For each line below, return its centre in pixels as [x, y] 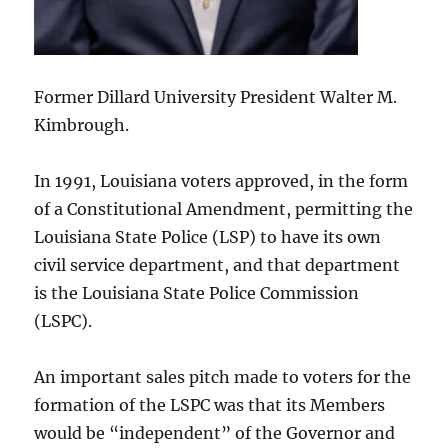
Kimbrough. [82, 124]
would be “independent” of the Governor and [215, 432]
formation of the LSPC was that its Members [210, 404]
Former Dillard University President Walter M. [216, 96]
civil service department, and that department [217, 264]
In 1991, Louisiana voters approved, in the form [221, 180]
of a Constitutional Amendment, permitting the [224, 208]
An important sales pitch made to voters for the [223, 376]
